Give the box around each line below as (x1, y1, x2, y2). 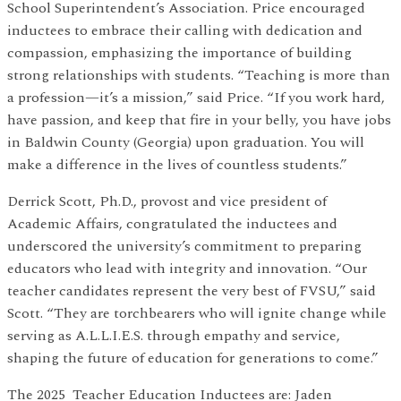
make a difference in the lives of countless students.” (7, 154, 347, 176)
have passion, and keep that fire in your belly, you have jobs (7, 109, 391, 132)
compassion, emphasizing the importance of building (7, 42, 352, 64)
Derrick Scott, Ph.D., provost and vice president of (7, 191, 327, 213)
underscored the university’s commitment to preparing (7, 235, 362, 258)
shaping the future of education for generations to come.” (7, 347, 379, 370)
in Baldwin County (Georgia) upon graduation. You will (7, 132, 364, 154)
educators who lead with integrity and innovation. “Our (7, 258, 367, 280)
